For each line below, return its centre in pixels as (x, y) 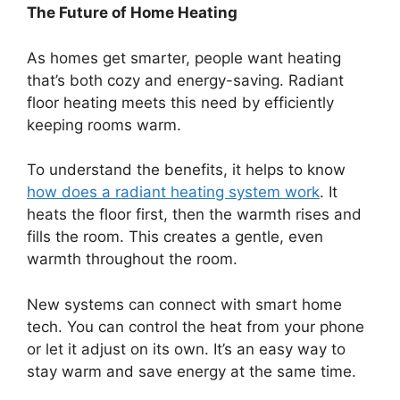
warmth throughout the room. (132, 259)
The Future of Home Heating (132, 13)
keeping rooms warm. (104, 125)
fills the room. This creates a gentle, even (175, 237)
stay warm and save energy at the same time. (192, 371)
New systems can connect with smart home (184, 304)
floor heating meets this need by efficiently (180, 102)
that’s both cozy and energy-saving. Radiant (185, 80)
